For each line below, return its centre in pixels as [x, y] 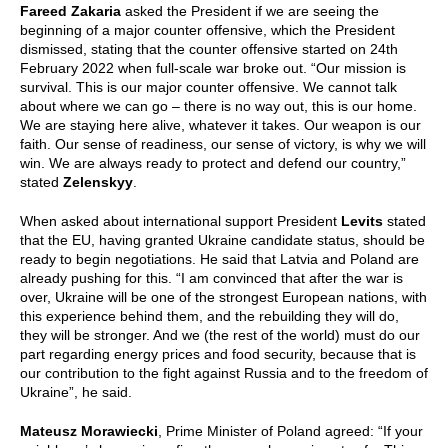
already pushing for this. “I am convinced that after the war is [211, 278]
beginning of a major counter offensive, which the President [207, 30]
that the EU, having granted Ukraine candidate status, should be [222, 240]
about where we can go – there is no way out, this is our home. [218, 106]
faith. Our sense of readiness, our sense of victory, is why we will [223, 144]
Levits [362, 221]
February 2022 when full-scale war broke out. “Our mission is [213, 68]
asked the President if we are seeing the [250, 11]
